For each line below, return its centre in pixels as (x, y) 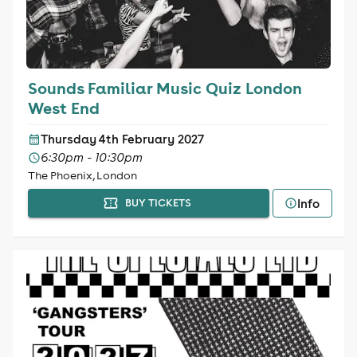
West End (63, 108)
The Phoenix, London (82, 175)
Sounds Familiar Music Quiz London (165, 88)
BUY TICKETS (158, 203)
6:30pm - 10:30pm (91, 157)
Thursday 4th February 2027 (122, 139)
